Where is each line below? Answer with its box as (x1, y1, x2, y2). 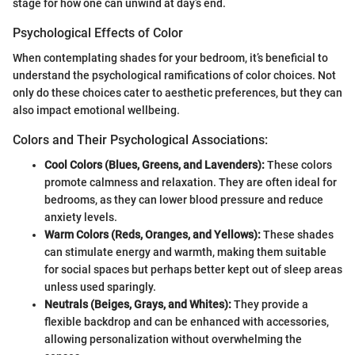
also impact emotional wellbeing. (13, 104, 180, 117)
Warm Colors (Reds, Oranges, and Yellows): (44, 228, 261, 242)
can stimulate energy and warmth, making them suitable (44, 246, 326, 259)
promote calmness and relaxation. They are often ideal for (44, 176, 337, 189)
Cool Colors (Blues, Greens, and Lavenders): (44, 158, 265, 172)
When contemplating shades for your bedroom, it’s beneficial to (13, 52, 328, 65)
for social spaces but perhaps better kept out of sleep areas (44, 263, 342, 277)
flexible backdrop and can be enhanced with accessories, (44, 315, 329, 329)
